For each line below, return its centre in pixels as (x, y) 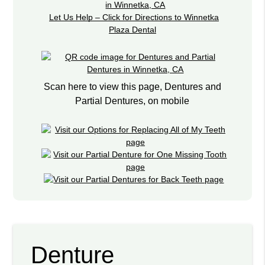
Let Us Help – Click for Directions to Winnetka (134, 17)
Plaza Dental (132, 30)
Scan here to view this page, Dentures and (132, 86)
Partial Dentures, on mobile (132, 101)
